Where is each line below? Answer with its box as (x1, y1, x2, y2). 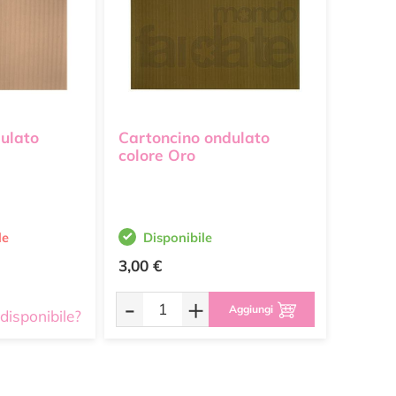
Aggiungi (228, 302, 273, 316)
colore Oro (118, 146, 195, 165)
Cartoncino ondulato (118, 128, 270, 148)
